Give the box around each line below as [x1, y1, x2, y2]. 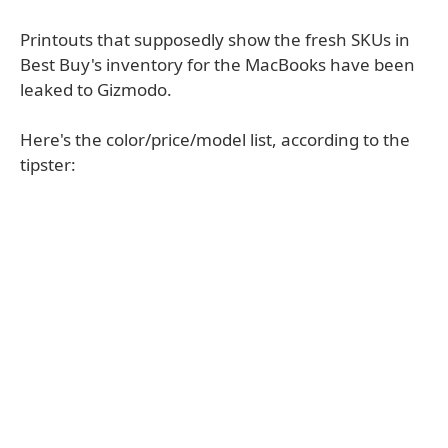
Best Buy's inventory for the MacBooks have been [20, 53, 415, 76]
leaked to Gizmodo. [20, 78, 172, 101]
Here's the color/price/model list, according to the [20, 128, 410, 151]
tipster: [20, 153, 76, 176]
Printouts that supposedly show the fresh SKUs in [20, 28, 410, 51]
